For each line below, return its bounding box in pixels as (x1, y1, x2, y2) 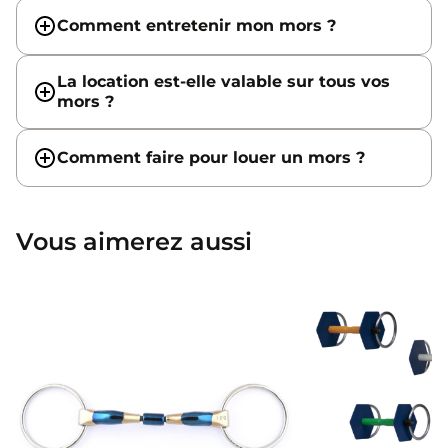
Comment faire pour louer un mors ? (57, 147, 365, 167)
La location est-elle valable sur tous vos (57, 71, 390, 91)
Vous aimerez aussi (16, 226, 252, 256)
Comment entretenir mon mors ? (57, 15, 336, 35)
